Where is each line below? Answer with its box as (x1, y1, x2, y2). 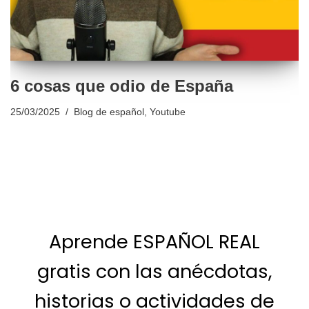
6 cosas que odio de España (10, 77, 233, 96)
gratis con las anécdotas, (37, 259, 272, 285)
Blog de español (74, 107, 144, 118)
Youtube (150, 107, 186, 118)
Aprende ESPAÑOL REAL (49, 229, 260, 255)
